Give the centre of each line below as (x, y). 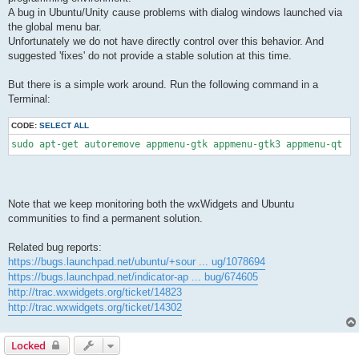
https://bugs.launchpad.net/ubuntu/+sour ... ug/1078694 (137, 261)
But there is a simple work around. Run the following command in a (163, 85)
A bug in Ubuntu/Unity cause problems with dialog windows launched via (175, 13)
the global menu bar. (55, 27)
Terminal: (29, 99)
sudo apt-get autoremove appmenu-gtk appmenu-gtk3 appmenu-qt (177, 145)
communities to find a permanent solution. (105, 218)
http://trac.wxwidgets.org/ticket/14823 (95, 292)
